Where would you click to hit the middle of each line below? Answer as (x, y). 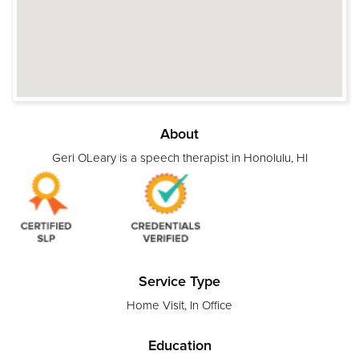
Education (179, 346)
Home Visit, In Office (179, 306)
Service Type (179, 282)
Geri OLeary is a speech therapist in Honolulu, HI (179, 157)
